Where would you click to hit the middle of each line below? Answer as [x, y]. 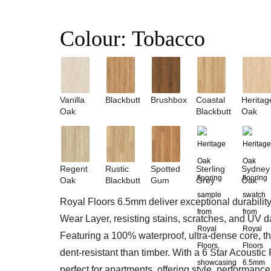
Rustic [117, 169]
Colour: [96, 39]
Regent [74, 169]
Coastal [210, 100]
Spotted [165, 169]
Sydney [255, 169]
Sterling [210, 169]
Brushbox [168, 100]
